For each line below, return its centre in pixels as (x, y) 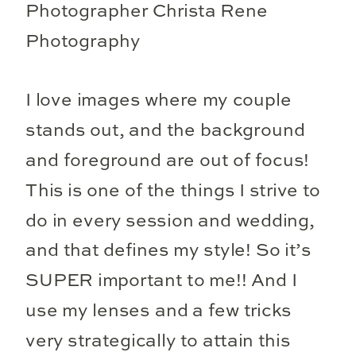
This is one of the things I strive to (173, 191)
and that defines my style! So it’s (168, 252)
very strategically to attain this (158, 341)
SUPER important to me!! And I (161, 281)
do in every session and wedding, (170, 221)
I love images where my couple (159, 101)
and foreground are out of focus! (168, 161)
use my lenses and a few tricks (159, 311)
